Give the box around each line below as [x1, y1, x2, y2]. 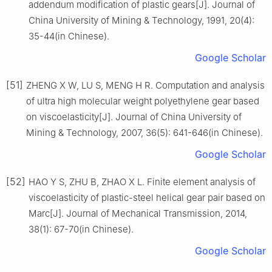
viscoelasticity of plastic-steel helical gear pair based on [29, 191, 265, 203]
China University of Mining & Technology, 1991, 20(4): [29, 14, 254, 26]
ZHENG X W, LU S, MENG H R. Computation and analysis [26, 79, 265, 91]
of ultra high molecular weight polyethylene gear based [26, 95, 259, 107]
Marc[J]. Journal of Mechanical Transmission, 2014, [29, 207, 247, 219]
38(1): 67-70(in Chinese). [29, 223, 134, 235]
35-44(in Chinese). [29, 30, 109, 42]
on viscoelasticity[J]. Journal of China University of [26, 110, 242, 123]
